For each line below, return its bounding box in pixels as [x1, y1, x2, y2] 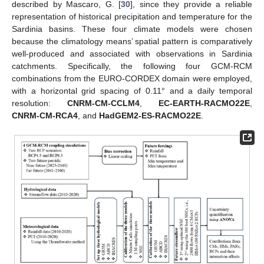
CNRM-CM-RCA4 [12, 110, 78, 120]
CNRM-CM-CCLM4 [67, 98, 140, 108]
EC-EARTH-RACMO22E [159, 98, 250, 108]
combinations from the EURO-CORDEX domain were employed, [12, 73, 252, 83]
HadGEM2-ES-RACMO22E [99, 110, 201, 120]
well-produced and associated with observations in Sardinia [12, 48, 252, 58]
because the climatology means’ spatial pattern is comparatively [12, 36, 252, 46]
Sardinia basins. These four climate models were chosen [12, 24, 252, 34]
